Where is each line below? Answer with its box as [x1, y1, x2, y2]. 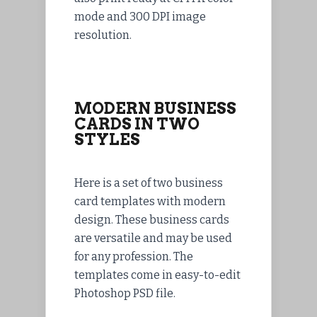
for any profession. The [74, 250, 193, 264]
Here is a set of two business [74, 176, 223, 190]
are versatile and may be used [74, 231, 232, 246]
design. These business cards [74, 213, 229, 227]
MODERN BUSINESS [74, 99, 236, 118]
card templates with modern [74, 195, 226, 209]
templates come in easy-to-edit [74, 268, 241, 282]
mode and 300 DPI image [74, 10, 206, 24]
